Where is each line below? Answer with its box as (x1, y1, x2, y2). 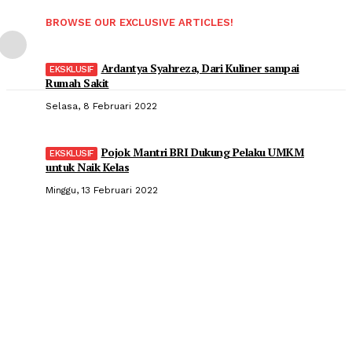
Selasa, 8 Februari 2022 (46, 101, 157, 112)
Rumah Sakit (46, 75, 109, 90)
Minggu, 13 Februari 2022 (46, 185, 158, 196)
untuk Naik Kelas (46, 159, 129, 174)
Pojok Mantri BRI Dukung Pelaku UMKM (101, 145, 304, 159)
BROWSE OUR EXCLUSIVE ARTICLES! (46, 16, 233, 28)
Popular (33, 262, 95, 284)
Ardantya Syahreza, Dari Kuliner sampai (101, 60, 299, 75)
